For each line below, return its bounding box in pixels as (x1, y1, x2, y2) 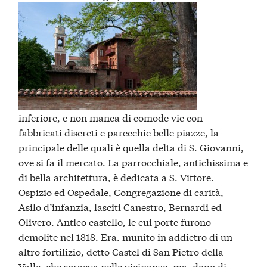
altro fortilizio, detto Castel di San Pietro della (18, 244, 224, 258)
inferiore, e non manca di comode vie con (18, 110, 203, 124)
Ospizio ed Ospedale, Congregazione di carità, (18, 184, 224, 198)
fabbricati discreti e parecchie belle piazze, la (18, 125, 219, 139)
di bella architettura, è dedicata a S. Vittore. (18, 169, 215, 184)
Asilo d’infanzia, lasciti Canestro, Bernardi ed (18, 199, 222, 213)
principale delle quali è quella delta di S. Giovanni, (18, 139, 244, 154)
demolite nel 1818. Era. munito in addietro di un (18, 229, 233, 243)
